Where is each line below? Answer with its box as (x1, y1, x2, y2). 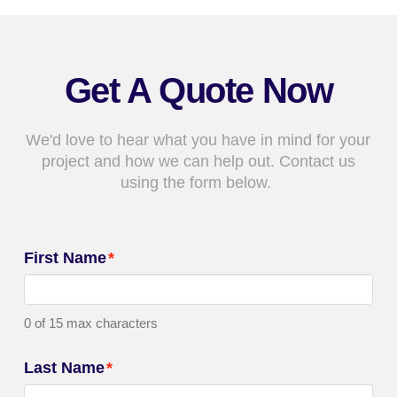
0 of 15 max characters (23, 316, 158, 331)
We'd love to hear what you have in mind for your (26, 131, 371, 150)
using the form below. (121, 174, 276, 192)
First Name (23, 248, 106, 267)
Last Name (23, 358, 105, 377)
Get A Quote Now (64, 70, 333, 111)
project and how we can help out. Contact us (41, 152, 355, 171)
